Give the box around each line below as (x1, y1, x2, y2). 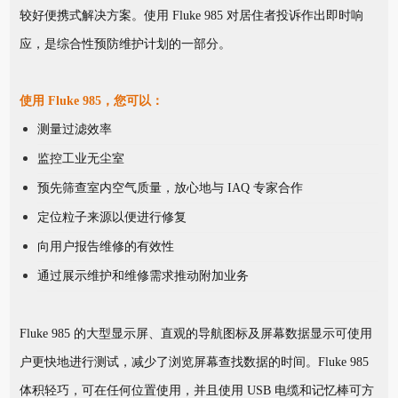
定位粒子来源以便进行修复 (36, 210, 187, 224)
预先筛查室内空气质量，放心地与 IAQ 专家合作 (36, 180, 303, 195)
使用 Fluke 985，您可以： (19, 93, 163, 107)
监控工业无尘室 (36, 151, 124, 165)
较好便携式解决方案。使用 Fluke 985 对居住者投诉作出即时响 (19, 8, 363, 22)
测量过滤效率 (36, 122, 112, 136)
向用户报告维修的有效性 (36, 239, 174, 253)
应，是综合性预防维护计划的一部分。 (19, 36, 231, 51)
